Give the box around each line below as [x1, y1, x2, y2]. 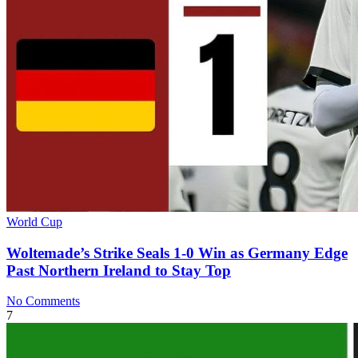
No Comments [6, 294, 80, 308]
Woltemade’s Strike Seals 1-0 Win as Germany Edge [6, 244, 348, 261]
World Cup [6, 215, 62, 229]
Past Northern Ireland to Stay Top [6, 261, 231, 279]
